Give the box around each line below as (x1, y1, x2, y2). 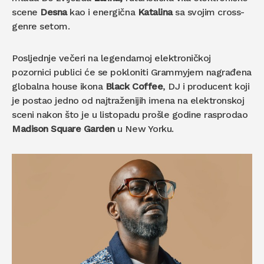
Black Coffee (105, 81, 163, 93)
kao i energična (70, 6, 138, 18)
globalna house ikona (12, 81, 105, 93)
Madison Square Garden (12, 123, 115, 135)
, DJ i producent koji (163, 81, 250, 93)
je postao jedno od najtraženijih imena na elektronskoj (12, 95, 245, 107)
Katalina (137, 6, 173, 18)
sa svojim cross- (172, 6, 245, 18)
